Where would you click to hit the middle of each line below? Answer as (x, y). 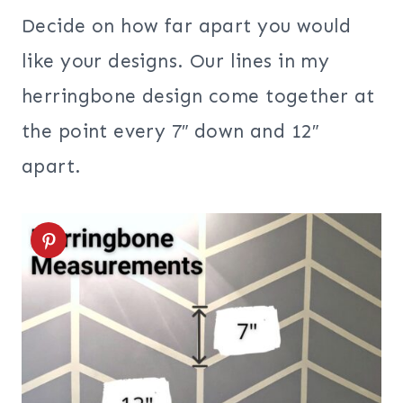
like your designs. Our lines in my (176, 62)
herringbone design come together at (198, 97)
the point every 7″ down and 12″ (170, 132)
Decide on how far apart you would (187, 27)
